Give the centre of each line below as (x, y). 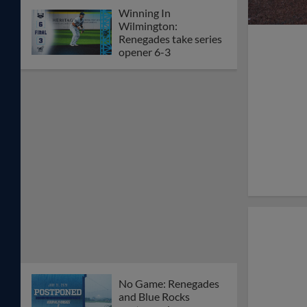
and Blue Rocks (154, 297)
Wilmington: (148, 26)
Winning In (145, 13)
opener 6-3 (145, 52)
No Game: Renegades (169, 284)
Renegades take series (170, 39)
